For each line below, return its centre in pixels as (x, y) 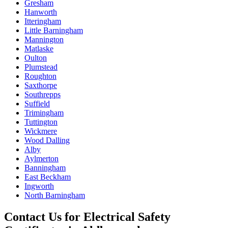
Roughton (40, 76)
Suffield (37, 104)
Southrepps (42, 95)
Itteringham (43, 21)
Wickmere (41, 131)
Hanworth (41, 12)
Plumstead (41, 67)
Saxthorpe (41, 85)
